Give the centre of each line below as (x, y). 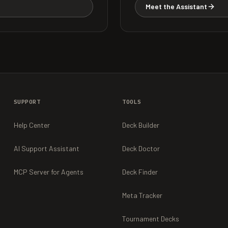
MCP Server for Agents (48, 172)
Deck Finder (140, 172)
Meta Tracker (142, 195)
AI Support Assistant (46, 148)
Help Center (32, 125)
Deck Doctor (141, 148)
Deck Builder (140, 125)
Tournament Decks (150, 219)
